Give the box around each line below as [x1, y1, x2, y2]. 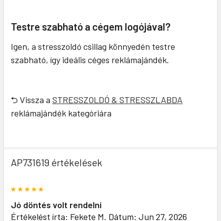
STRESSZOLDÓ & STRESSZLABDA [52, 94, 183, 106]
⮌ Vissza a [11, 94, 52, 106]
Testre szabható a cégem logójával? [11, 20, 171, 33]
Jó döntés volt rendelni [11, 199, 102, 211]
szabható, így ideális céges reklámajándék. [11, 54, 169, 66]
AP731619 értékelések [11, 156, 102, 169]
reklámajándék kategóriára [11, 108, 111, 119]
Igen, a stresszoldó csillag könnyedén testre [11, 41, 175, 52]
